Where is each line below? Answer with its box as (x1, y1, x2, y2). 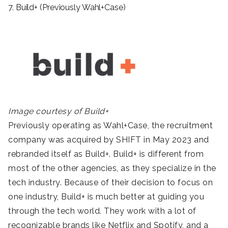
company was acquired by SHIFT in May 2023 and (8, 134, 209, 145)
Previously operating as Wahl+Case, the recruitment (8, 120, 213, 130)
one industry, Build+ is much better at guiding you (8, 191, 204, 202)
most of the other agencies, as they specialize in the (8, 163, 216, 173)
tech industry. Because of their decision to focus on (8, 177, 213, 187)
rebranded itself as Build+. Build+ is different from (8, 149, 204, 159)
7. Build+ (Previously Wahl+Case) (8, 2, 126, 12)
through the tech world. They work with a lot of (8, 206, 196, 216)
